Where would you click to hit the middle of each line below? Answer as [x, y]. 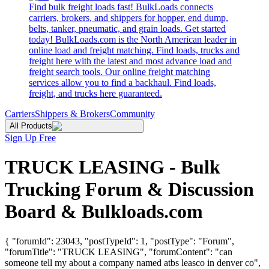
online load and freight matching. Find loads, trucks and [134, 50]
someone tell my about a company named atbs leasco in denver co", [133, 262]
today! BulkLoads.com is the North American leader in [133, 39]
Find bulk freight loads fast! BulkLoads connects [121, 7]
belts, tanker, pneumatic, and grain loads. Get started [127, 29]
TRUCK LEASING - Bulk [113, 167]
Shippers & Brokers [72, 114]
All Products [31, 126]
